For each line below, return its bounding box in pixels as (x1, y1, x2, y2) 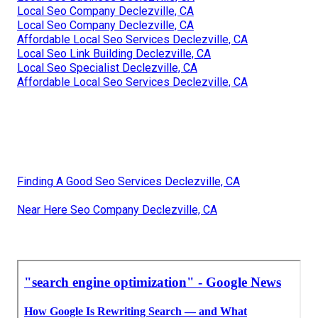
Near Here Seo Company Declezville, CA (17, 203, 217, 217)
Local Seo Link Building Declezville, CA (17, 47, 211, 61)
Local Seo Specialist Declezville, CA (17, 61, 197, 75)
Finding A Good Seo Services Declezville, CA (17, 175, 240, 189)
